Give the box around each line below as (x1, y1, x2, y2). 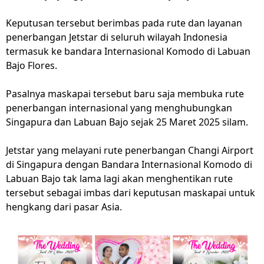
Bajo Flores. (6, 59, 57, 72)
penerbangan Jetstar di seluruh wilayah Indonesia (6, 31, 227, 44)
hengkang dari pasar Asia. (6, 200, 122, 214)
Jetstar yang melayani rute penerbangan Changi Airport (6, 144, 253, 157)
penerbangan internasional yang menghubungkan (6, 101, 232, 115)
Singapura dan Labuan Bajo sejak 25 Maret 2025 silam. (6, 115, 248, 129)
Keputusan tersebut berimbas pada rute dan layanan (6, 16, 242, 30)
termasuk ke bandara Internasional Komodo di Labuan (6, 45, 250, 58)
